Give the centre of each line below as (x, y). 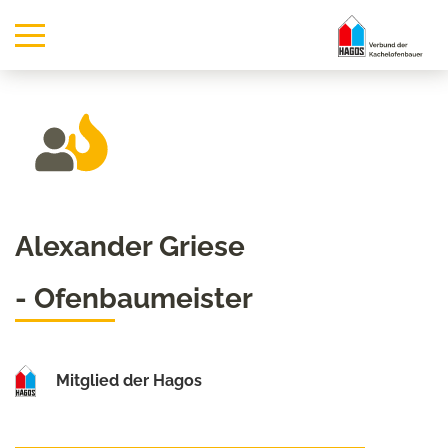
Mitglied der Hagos (128, 380)
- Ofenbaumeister (134, 298)
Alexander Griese (130, 246)
